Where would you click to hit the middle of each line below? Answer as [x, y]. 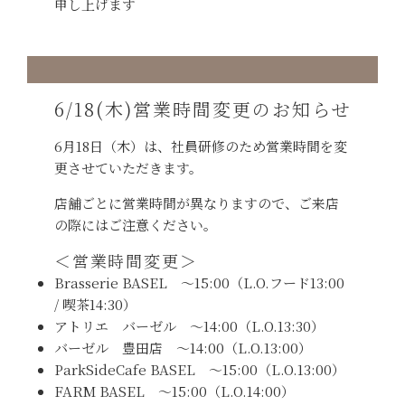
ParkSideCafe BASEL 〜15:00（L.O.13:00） [200, 369]
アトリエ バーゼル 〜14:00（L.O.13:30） [189, 325]
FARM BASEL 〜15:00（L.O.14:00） [174, 391]
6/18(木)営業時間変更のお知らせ [202, 108]
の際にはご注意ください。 [136, 224]
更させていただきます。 [128, 167]
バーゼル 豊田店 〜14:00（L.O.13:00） [183, 347]
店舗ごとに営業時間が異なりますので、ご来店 [197, 202]
